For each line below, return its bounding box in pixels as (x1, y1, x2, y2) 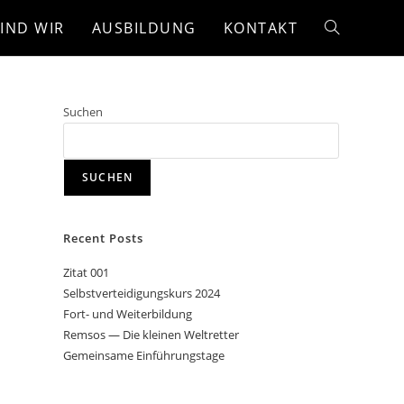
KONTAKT (223, 18, 298, 38)
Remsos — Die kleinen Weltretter (63, 326, 239, 343)
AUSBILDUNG (91, 18, 197, 38)
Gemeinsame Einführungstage (63, 347, 225, 363)
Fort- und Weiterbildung (63, 306, 192, 322)
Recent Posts (63, 230, 143, 246)
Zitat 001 (63, 264, 109, 280)
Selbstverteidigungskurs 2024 (63, 285, 220, 301)
